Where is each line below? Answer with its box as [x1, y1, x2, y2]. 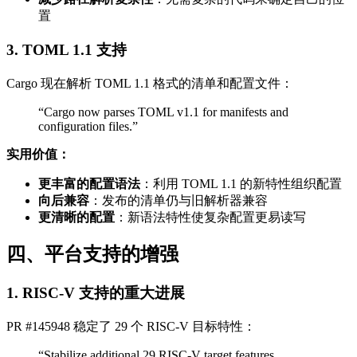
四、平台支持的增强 [6, 244, 178, 265]
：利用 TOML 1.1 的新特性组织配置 [140, 176, 342, 190]
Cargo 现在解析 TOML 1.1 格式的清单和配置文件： [6, 76, 293, 90]
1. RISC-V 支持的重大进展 [6, 284, 185, 302]
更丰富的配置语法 [38, 176, 140, 190]
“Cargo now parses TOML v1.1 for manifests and [38, 104, 288, 119]
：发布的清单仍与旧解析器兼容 [89, 193, 268, 207]
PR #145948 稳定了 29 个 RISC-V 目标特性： [6, 320, 256, 334]
